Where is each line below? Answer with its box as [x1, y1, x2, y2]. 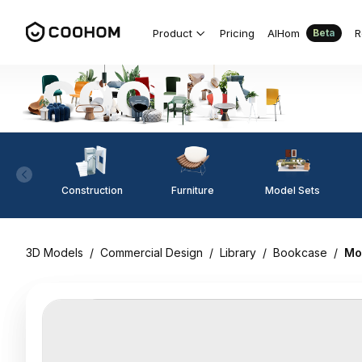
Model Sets [265, 183, 320, 196]
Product [153, 26, 192, 40]
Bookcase [273, 246, 327, 259]
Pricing [220, 26, 255, 40]
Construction [61, 183, 123, 196]
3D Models [26, 246, 83, 259]
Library [220, 246, 256, 259]
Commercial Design [100, 246, 203, 259]
